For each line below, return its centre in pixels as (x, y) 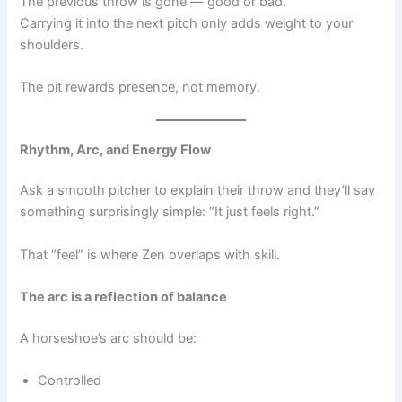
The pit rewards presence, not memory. (140, 87)
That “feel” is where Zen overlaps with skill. (150, 254)
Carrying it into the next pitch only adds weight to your (187, 23)
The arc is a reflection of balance (124, 297)
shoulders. (52, 44)
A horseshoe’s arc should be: (109, 339)
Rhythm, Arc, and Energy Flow (116, 149)
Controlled (70, 381)
